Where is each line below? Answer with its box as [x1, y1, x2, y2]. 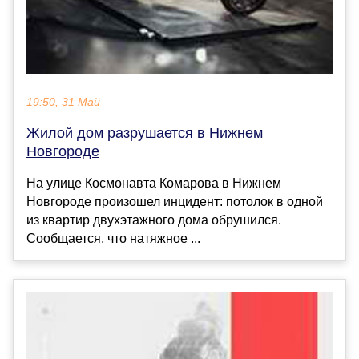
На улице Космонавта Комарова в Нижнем [26, 176, 281, 191]
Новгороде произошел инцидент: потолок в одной [26, 195, 323, 209]
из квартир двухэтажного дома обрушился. [26, 213, 281, 228]
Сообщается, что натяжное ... [26, 232, 200, 246]
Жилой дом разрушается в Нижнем [26, 125, 263, 142]
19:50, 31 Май [26, 96, 100, 109]
